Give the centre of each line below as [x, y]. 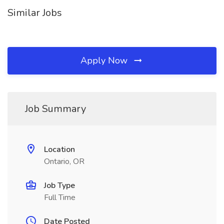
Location [59, 149]
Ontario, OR [64, 161]
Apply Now [105, 60]
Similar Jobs [35, 13]
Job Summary [55, 109]
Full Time [60, 197]
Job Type [59, 185]
